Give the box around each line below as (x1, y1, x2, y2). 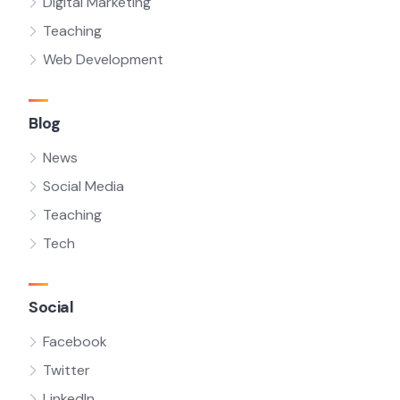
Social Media (43, 177, 124, 196)
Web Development (43, 50, 163, 69)
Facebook (43, 332, 107, 351)
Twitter (43, 361, 90, 379)
